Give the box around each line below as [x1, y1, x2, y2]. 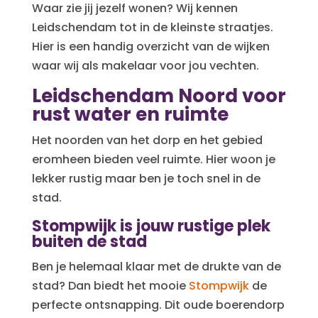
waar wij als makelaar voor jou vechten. [31, 57, 259, 74]
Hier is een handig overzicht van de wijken [31, 38, 270, 55]
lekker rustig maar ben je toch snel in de [31, 170, 261, 187]
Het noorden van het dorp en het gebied [31, 131, 263, 148]
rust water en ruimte [31, 101, 229, 127]
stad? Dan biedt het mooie [31, 277, 189, 294]
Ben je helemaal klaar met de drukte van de [31, 258, 281, 275]
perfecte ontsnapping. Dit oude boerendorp [31, 296, 285, 313]
